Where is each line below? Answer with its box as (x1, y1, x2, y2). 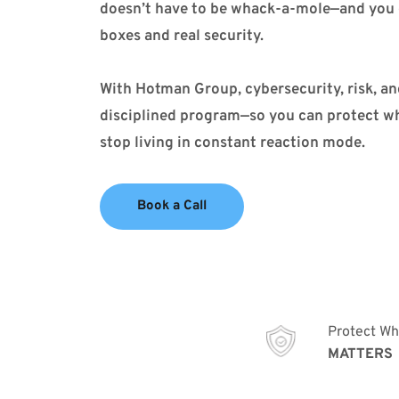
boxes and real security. (100, 26, 264, 46)
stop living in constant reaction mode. (100, 133, 365, 153)
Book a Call (137, 197, 207, 215)
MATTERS (328, 345, 394, 363)
